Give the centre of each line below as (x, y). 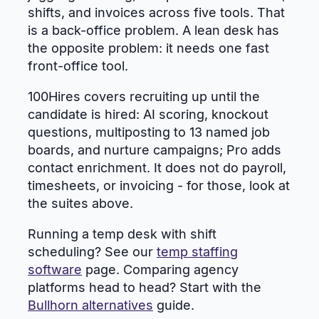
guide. (174, 305)
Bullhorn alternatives (90, 305)
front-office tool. (78, 66)
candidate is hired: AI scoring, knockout (148, 114)
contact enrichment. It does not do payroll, (157, 167)
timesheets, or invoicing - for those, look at (159, 185)
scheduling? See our (92, 251)
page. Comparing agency (160, 269)
